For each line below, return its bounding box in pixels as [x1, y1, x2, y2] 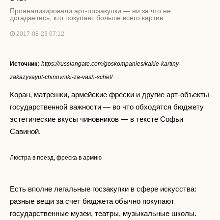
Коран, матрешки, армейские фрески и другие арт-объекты [10, 90, 209, 99]
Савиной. [10, 127, 41, 136]
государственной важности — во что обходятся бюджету [10, 103, 204, 111]
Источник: [10, 60, 39, 67]
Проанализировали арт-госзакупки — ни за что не [10, 7, 171, 15]
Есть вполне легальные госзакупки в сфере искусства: [10, 185, 196, 193]
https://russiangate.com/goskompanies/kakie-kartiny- [41, 60, 181, 67]
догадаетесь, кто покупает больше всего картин [10, 14, 164, 22]
